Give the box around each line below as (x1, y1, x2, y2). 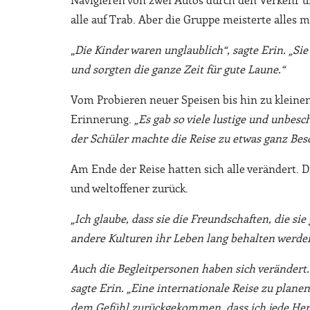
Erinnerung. (71, 114, 134, 125)
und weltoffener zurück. (71, 183, 188, 194)
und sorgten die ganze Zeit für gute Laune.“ (71, 64, 285, 75)
